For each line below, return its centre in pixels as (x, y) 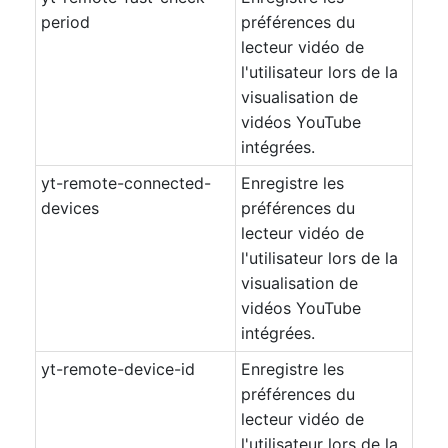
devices (70, 208)
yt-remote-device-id (118, 369)
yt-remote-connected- (126, 183)
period (65, 22)
